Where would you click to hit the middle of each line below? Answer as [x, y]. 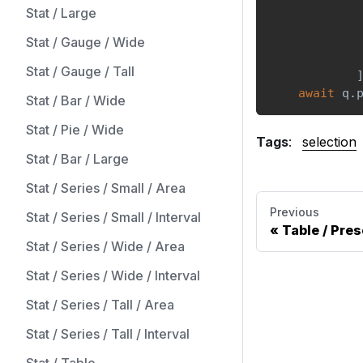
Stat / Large [61, 13]
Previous [295, 212]
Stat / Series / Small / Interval [113, 217]
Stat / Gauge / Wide [85, 42]
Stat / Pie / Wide [75, 130]
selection [329, 142]
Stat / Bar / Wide [76, 100]
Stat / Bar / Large [77, 159]
